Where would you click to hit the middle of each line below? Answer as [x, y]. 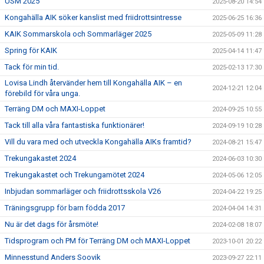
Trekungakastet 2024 [40, 158]
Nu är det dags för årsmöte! [52, 224]
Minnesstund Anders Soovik [53, 257]
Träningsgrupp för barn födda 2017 [65, 208]
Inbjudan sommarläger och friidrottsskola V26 [83, 191]
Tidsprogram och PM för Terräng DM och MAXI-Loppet [98, 241]
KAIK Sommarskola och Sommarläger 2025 [78, 34]
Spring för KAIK [31, 50]
